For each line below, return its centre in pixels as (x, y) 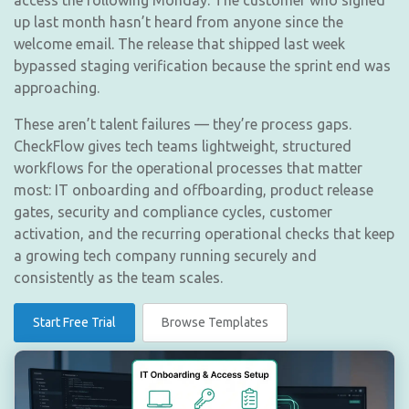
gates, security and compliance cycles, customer (173, 212)
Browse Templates (215, 322)
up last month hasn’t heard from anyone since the (178, 22)
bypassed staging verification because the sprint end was (202, 66)
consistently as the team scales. (118, 278)
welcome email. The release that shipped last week (179, 44)
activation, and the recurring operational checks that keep (204, 234)
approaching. (57, 88)
